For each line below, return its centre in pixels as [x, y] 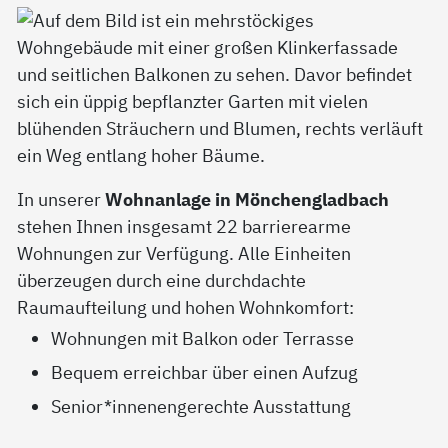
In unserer [61, 199]
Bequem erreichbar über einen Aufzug [205, 372]
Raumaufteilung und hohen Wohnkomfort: [186, 307]
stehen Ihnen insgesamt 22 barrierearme [184, 226]
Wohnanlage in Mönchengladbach [247, 199]
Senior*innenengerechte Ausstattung [203, 406]
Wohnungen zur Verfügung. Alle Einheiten [184, 253]
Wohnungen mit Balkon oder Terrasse [203, 338]
